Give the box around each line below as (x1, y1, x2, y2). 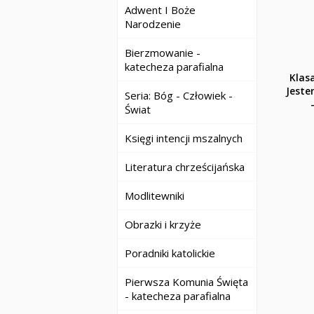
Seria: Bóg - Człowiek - (125, 88, 233, 102)
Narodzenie (125, 17, 181, 31)
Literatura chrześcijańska (125, 160, 245, 174)
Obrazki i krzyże (125, 217, 201, 231)
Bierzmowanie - (125, 46, 200, 60)
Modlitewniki (125, 189, 184, 203)
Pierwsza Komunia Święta (125, 275, 248, 289)
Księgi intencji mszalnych (125, 131, 243, 145)
